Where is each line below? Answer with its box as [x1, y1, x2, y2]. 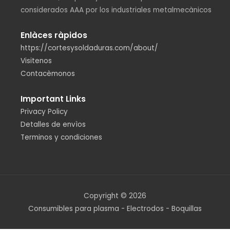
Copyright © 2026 [84, 190, 146, 201]
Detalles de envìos [21, 120, 86, 130]
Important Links [21, 93, 86, 105]
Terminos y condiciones [21, 132, 102, 143]
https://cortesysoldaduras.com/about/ [21, 43, 158, 53]
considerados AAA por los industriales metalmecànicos [21, 5, 212, 15]
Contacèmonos [21, 69, 75, 79]
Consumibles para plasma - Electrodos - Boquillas [28, 203, 202, 214]
